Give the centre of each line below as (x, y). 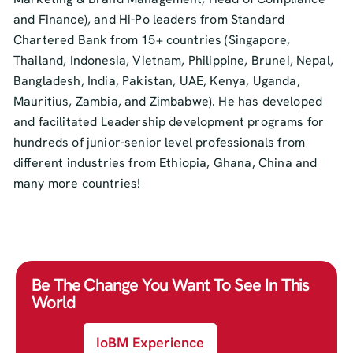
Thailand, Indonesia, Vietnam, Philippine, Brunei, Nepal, (173, 60)
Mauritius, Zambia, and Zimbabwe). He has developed (168, 101)
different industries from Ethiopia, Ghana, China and (165, 163)
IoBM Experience (150, 342)
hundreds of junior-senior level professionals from (160, 142)
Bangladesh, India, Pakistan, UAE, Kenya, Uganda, (157, 81)
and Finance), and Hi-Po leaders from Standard (149, 19)
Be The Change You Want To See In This (171, 285)
